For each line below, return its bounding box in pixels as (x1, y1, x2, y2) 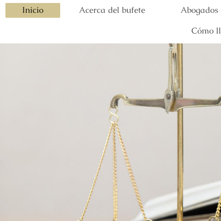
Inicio (22, 4, 43, 16)
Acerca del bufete (78, 4, 145, 16)
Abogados (180, 4, 218, 16)
